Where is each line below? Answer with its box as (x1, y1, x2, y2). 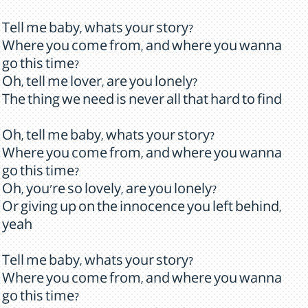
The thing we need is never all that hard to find (2, 95, 282, 109)
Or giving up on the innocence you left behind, (2, 202, 282, 216)
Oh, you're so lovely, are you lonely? (2, 184, 217, 198)
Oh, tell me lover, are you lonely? (2, 77, 198, 91)
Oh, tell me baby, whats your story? (2, 131, 215, 144)
